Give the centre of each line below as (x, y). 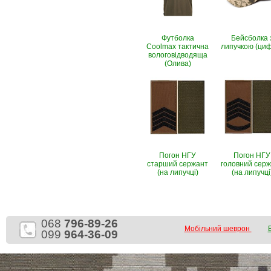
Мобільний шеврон (218, 229)
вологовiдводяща (178, 55)
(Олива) (178, 64)
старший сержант (178, 164)
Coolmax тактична (178, 47)
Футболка (178, 38)
